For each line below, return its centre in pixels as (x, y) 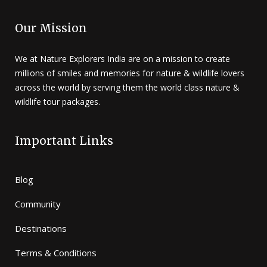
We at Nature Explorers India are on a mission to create (122, 58)
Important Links (64, 140)
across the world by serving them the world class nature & (127, 87)
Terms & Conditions (56, 252)
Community (38, 204)
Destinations (41, 228)
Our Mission (51, 28)
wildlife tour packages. (58, 101)
